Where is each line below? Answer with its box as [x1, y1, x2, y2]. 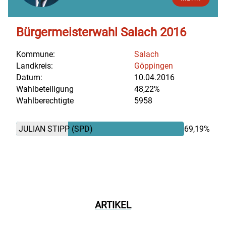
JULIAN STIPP [19, 124, 72, 134]
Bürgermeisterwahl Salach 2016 [16, 25, 186, 40]
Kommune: [16, 49, 55, 60]
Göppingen [134, 61, 173, 71]
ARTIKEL [94, 199, 131, 211]
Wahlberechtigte [16, 96, 74, 106]
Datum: [16, 73, 42, 83]
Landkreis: [16, 61, 53, 71]
